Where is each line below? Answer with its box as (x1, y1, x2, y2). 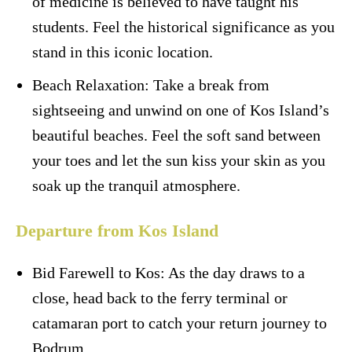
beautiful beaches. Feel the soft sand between (32, 126, 321, 145)
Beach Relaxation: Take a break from (32, 76, 269, 94)
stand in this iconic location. (32, 43, 213, 61)
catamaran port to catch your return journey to (32, 314, 327, 332)
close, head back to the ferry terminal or (32, 289, 288, 307)
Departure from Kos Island (16, 221, 218, 241)
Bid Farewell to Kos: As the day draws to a (32, 264, 305, 282)
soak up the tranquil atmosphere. (32, 177, 240, 195)
